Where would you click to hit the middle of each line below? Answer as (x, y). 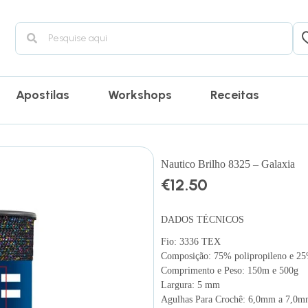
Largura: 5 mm (190, 285)
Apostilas (43, 95)
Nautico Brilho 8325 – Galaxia (228, 164)
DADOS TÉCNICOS (202, 219)
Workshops (140, 95)
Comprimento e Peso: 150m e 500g (230, 270)
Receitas (235, 95)
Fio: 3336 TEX (191, 241)
